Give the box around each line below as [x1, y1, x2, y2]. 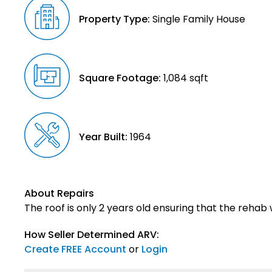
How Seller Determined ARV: [24, 227, 159, 242]
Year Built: [79, 129, 127, 144]
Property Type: [79, 12, 150, 26]
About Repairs [24, 186, 94, 200]
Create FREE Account [24, 242, 126, 256]
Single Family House [150, 12, 245, 26]
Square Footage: [79, 70, 161, 85]
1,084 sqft [161, 70, 208, 85]
